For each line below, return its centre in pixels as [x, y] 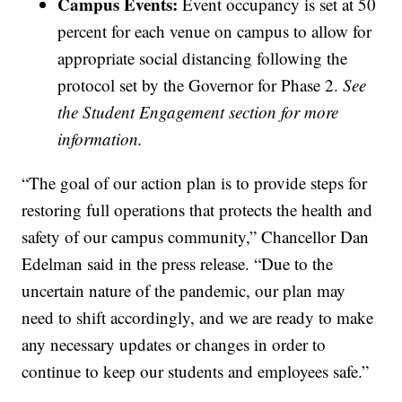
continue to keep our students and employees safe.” [196, 371]
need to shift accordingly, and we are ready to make [198, 318]
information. [100, 139]
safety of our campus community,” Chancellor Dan [196, 237]
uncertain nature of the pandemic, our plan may [184, 291]
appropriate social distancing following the [203, 58]
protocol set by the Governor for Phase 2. [201, 85]
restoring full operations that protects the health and [197, 210]
